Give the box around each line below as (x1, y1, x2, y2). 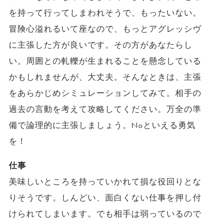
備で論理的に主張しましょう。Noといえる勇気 (8, 120, 196, 130)
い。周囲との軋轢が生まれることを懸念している (8, 55, 202, 66)
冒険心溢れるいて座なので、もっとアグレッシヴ (8, 23, 202, 34)
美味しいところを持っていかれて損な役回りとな (8, 176, 202, 187)
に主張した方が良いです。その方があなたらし (8, 39, 193, 50)
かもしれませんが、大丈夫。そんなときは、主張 (8, 72, 202, 82)
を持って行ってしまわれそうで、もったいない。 (8, 7, 202, 18)
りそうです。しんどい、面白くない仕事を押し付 (8, 192, 202, 203)
